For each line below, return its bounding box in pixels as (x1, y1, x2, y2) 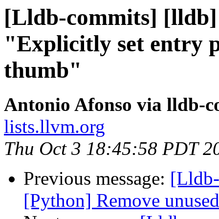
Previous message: (23, 168, 170, 189)
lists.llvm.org (4, 116, 105, 137)
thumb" (4, 57, 82, 83)
